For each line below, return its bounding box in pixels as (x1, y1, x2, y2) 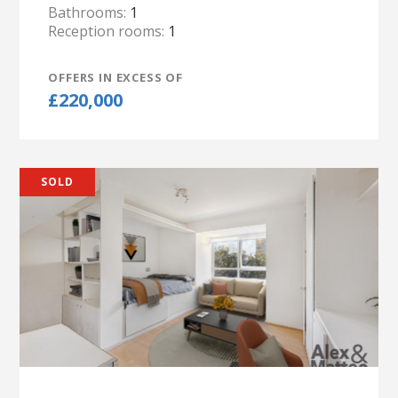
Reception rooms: (48, 21, 169, 41)
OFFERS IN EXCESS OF (48, 69, 183, 85)
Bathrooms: (48, 3, 131, 22)
